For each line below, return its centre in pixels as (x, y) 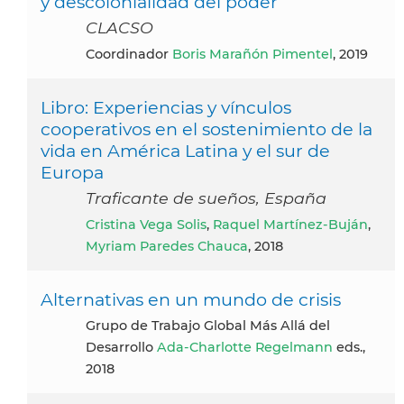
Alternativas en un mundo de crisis (191, 300)
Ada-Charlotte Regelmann (245, 348)
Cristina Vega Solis (151, 225)
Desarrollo (121, 348)
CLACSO (119, 28)
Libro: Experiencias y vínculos (166, 108)
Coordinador (133, 55)
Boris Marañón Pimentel (252, 55)
